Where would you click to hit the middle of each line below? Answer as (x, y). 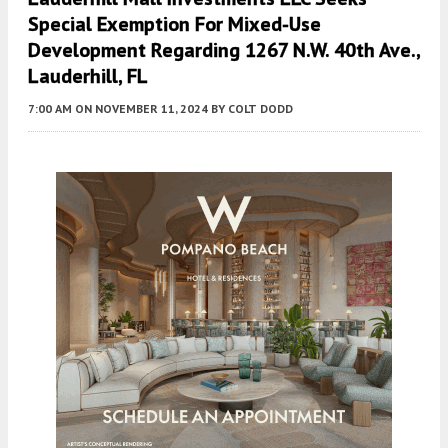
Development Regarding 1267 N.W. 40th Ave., (224, 49)
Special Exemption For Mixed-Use (174, 23)
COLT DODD (260, 108)
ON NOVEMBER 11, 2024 (141, 108)
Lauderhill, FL (88, 75)
